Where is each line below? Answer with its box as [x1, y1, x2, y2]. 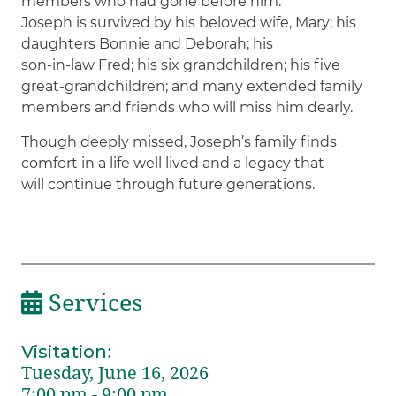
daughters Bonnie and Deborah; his [21, 34, 274, 52]
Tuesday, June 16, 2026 [21, 362, 209, 384]
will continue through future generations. [21, 175, 316, 193]
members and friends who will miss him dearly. [21, 98, 354, 116]
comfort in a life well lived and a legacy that [21, 154, 325, 171]
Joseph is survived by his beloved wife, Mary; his [21, 13, 357, 31]
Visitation [21, 340, 108, 362]
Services [42, 288, 143, 317]
